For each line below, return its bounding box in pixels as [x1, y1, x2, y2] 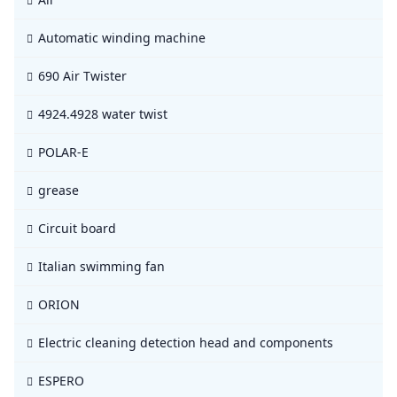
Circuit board [38, 220, 116, 237]
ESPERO [38, 372, 84, 389]
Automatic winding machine [38, 29, 206, 46]
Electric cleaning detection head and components [38, 334, 333, 351]
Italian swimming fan [38, 258, 165, 275]
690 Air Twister [38, 67, 127, 84]
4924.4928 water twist [38, 105, 167, 122]
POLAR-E [38, 144, 89, 160]
